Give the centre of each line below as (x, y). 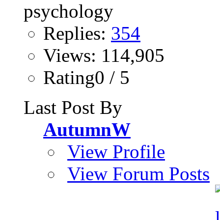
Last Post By (73, 108)
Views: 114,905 (104, 55)
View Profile (116, 152)
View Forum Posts (138, 174)
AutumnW (87, 130)
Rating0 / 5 (86, 78)
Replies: (77, 33)
